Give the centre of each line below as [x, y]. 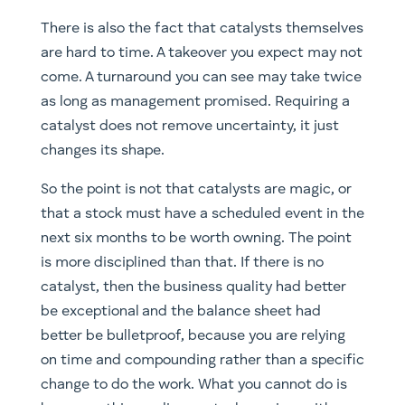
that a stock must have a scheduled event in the [202, 215]
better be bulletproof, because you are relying [193, 337]
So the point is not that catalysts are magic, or [196, 190]
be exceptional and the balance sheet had [180, 312]
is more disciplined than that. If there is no [182, 264]
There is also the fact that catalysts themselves [202, 29]
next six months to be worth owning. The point [196, 239]
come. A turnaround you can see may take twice [201, 78]
